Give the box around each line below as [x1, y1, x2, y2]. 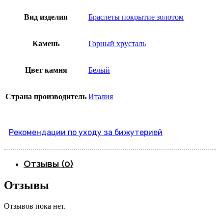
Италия [88, 92, 113, 101]
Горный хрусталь [88, 39, 146, 48]
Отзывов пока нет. [4, 202, 66, 211]
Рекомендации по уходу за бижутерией [9, 128, 163, 137]
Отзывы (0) [24, 158, 73, 169]
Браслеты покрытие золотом [88, 13, 184, 22]
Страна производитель [5, 92, 86, 101]
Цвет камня [25, 66, 67, 75]
